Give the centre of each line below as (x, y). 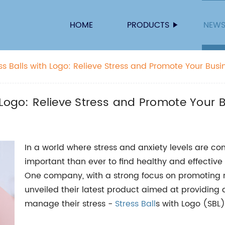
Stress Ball (135, 204)
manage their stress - (70, 204)
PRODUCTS (148, 25)
